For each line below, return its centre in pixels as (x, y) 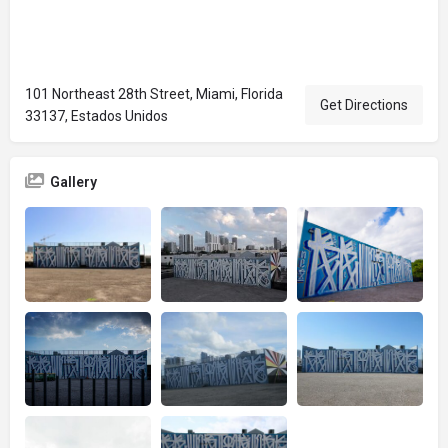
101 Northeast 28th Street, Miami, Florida (154, 94)
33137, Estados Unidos (96, 116)
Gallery (73, 182)
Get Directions (364, 105)
